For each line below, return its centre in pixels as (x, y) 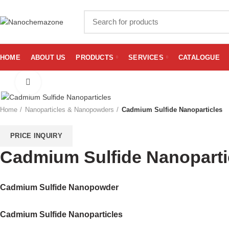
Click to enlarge (66, 82)
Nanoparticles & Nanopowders (70, 110)
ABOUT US (48, 57)
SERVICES (146, 57)
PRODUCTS (95, 57)
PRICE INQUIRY (36, 136)
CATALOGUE (199, 57)
